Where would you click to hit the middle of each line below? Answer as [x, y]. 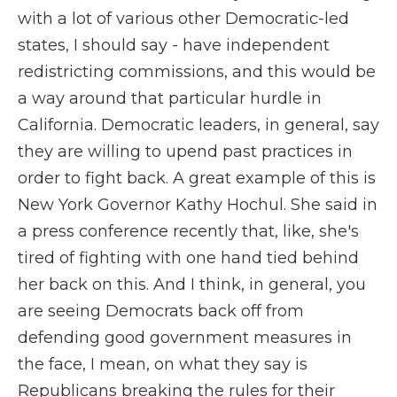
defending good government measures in [185, 338]
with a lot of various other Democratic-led [183, 19]
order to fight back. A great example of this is [197, 178]
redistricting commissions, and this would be [197, 72]
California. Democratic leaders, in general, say [198, 125]
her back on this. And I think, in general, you [192, 284]
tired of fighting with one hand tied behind [188, 258]
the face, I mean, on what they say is [163, 364]
